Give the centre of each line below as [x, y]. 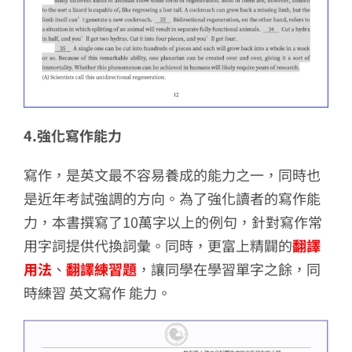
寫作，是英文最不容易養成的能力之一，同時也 [172, 174]
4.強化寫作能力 [72, 135]
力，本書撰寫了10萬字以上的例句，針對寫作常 [172, 221]
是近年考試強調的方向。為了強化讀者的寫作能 [172, 198]
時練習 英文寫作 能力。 [97, 292]
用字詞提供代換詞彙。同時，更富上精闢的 [158, 245]
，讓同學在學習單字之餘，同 [228, 268]
